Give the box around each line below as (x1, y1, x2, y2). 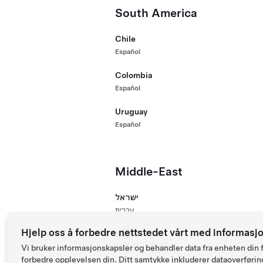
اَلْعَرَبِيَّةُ (148, 242, 167, 251)
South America (115, 6, 198, 20)
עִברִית (115, 206, 134, 214)
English (115, 242, 139, 251)
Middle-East (115, 164, 183, 178)
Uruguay (115, 107, 149, 116)
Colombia (115, 70, 153, 80)
